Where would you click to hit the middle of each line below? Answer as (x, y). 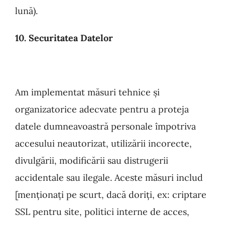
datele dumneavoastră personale (84, 126)
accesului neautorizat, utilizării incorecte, (103, 143)
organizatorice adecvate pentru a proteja (102, 109)
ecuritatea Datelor (74, 38)
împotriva (174, 126)
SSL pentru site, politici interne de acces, (102, 212)
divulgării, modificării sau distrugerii (92, 160)
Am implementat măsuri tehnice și (87, 92)
